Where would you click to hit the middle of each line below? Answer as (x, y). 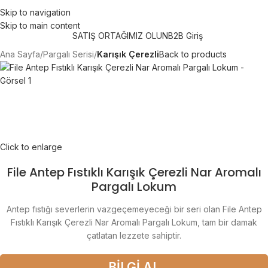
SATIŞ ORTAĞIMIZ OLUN (120, 36)
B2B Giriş (185, 36)
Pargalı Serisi (68, 54)
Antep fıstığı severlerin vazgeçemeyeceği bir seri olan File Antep (134, 209)
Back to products (193, 54)
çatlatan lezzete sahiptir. (134, 235)
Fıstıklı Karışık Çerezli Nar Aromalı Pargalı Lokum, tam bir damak (134, 222)
